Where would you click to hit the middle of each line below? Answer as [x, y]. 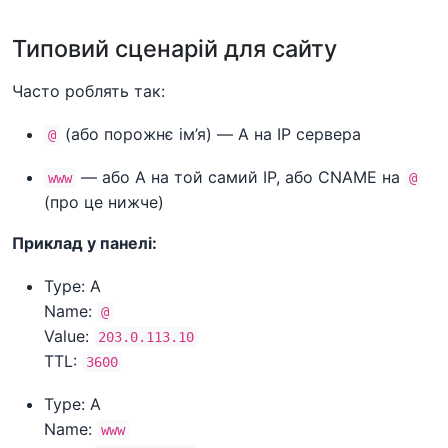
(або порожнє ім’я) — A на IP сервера [210, 133]
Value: [69, 335]
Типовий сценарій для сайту [174, 48]
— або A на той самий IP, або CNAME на [240, 176]
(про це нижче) [104, 201]
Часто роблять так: [88, 90]
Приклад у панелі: [84, 242]
